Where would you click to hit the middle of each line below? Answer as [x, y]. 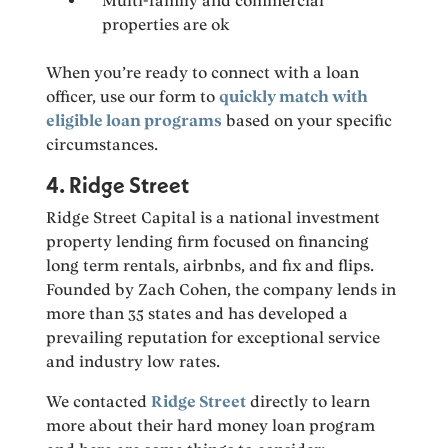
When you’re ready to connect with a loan [203, 73]
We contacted [99, 402]
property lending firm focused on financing [208, 242]
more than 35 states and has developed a [197, 314]
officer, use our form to [133, 97]
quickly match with [294, 97]
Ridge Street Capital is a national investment [213, 218]
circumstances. [102, 145]
